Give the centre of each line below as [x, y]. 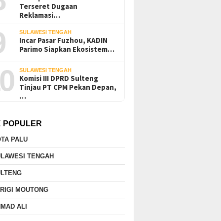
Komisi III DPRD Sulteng [59, 78]
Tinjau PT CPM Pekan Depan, [68, 87]
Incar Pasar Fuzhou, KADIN [64, 40]
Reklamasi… [40, 15]
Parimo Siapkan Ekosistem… [67, 49]
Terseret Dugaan [49, 6]
